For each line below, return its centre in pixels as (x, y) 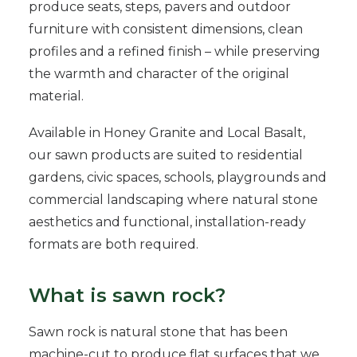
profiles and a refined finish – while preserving (175, 51)
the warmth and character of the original (159, 74)
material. (56, 96)
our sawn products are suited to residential (166, 155)
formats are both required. (114, 244)
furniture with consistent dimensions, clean (166, 29)
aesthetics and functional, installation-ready (167, 222)
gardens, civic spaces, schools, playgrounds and (178, 177)
